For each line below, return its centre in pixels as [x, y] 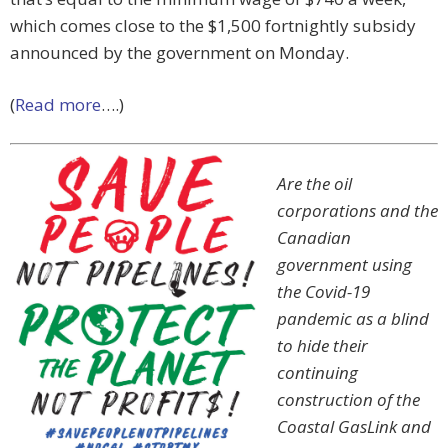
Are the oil [314, 184]
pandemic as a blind [353, 319]
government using [344, 265]
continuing [317, 373]
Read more [58, 105]
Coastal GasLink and [354, 427]
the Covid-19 [323, 292]
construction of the [348, 400]
